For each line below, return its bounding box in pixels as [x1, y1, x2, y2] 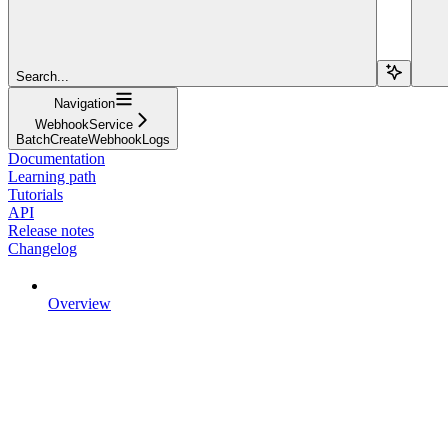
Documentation [8, 149, 105, 167]
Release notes [8, 221, 94, 239]
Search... [16, 68, 69, 84]
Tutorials [8, 185, 63, 203]
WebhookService [35, 116, 133, 132]
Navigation [53, 95, 115, 111]
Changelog [8, 239, 77, 257]
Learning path [8, 167, 96, 185]
